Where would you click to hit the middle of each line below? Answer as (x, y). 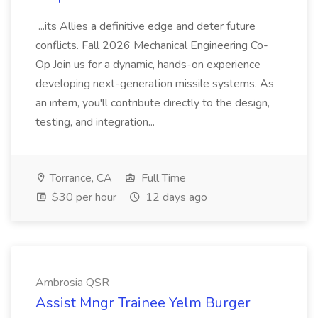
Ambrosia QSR (72, 283)
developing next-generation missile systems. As (155, 84)
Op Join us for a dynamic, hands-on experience (148, 65)
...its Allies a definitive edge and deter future (146, 26)
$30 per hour (83, 197)
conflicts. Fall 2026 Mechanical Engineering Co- (152, 45)
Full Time (162, 178)
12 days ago (175, 197)
